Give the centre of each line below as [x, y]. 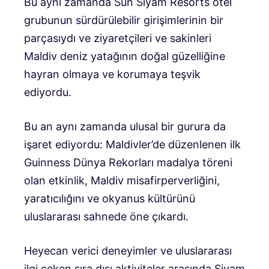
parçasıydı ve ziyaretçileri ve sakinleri [118, 38]
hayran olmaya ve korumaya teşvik [112, 74]
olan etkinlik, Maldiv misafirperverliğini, [122, 181]
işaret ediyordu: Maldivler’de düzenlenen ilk [132, 145]
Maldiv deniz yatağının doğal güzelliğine [125, 56]
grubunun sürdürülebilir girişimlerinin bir [124, 20]
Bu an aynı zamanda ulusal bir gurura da [125, 127]
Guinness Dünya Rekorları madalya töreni [128, 163]
